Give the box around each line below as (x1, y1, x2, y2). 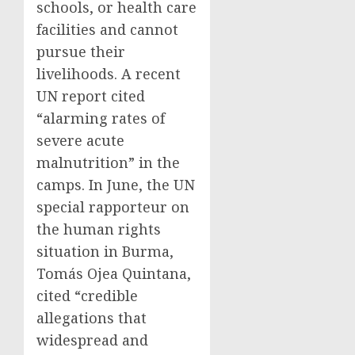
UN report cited (36, 86, 145, 105)
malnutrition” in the (36, 153, 180, 172)
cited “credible (36, 286, 138, 305)
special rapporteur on (36, 197, 189, 216)
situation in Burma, (36, 242, 174, 261)
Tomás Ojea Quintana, (36, 264, 191, 283)
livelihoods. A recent (36, 64, 181, 83)
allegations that (36, 308, 147, 327)
